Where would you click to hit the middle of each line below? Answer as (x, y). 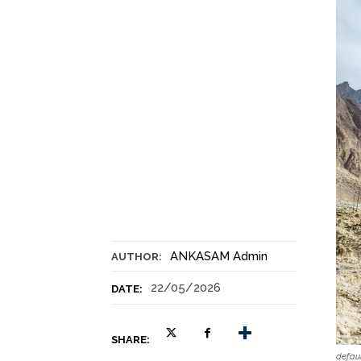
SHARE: (131, 340)
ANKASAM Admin (219, 257)
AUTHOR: (137, 257)
